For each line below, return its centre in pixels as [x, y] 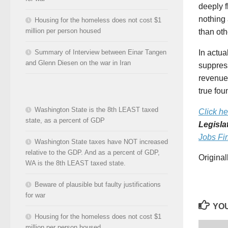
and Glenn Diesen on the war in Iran [78, 63]
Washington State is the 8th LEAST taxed [96, 109]
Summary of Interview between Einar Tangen [101, 52]
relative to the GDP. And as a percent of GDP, [93, 152]
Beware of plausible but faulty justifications [98, 184]
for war [35, 195]
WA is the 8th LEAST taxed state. [76, 163]
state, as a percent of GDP [65, 120]
